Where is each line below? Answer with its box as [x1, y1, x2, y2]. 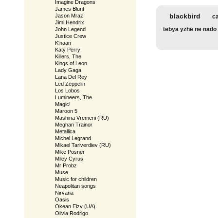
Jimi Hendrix [55, 19, 84, 25]
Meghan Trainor [55, 122, 92, 127]
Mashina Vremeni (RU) [55, 115, 109, 121]
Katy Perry [55, 47, 80, 53]
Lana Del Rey [55, 74, 87, 80]
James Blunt [55, 6, 84, 12]
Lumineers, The [55, 94, 92, 100]
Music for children [55, 176, 97, 182]
